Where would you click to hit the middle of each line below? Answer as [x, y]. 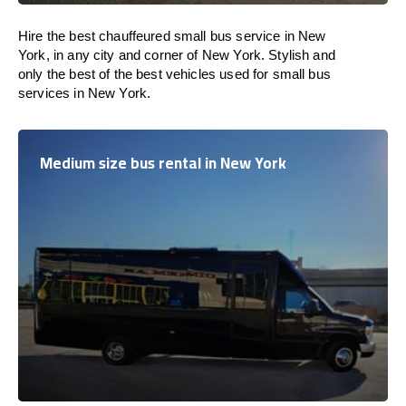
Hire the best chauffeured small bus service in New [172, 36]
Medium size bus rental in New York [163, 163]
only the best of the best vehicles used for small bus [174, 74]
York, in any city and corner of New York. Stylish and [177, 55]
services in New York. [85, 93]
